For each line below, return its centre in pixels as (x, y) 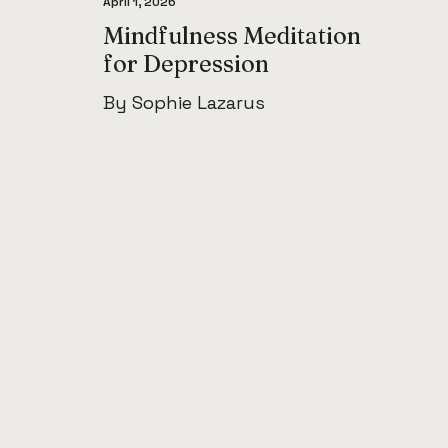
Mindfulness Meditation (232, 36)
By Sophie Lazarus (184, 103)
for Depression (186, 64)
